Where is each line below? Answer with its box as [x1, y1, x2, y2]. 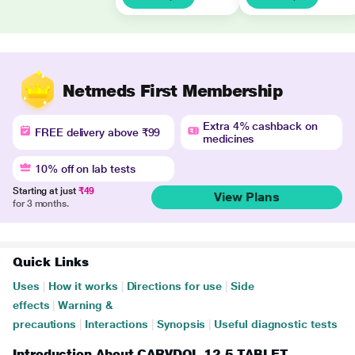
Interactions [85, 318, 149, 330]
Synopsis [157, 318, 206, 330]
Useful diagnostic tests [214, 318, 338, 330]
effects [13, 299, 50, 311]
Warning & [58, 299, 113, 311]
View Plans [213, 189, 280, 204]
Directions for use [126, 280, 223, 292]
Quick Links [13, 254, 90, 269]
